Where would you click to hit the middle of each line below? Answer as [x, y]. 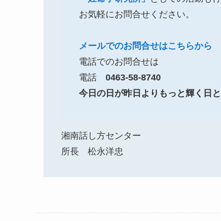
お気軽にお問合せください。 [137, 14]
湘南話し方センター [101, 135]
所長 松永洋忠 [92, 151]
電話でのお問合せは [119, 61]
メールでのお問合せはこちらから [146, 46]
